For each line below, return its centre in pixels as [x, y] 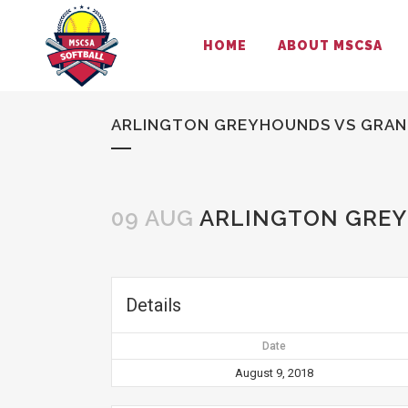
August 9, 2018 [274, 373]
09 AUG [153, 218]
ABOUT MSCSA [330, 46]
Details [153, 305]
